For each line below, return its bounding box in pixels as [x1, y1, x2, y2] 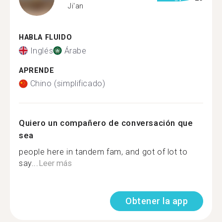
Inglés [30, 46, 54, 55]
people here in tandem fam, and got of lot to [19, 147, 188, 157]
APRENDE [19, 66, 55, 75]
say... [19, 159, 39, 168]
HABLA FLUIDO [19, 33, 72, 42]
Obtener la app [125, 196, 188, 206]
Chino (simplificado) [30, 79, 106, 88]
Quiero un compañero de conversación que [19, 118, 193, 128]
